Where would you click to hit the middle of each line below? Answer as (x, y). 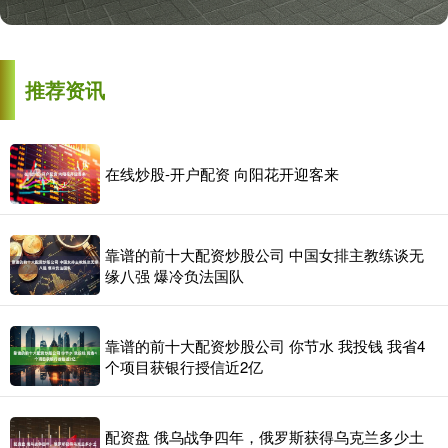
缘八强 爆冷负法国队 (174, 275)
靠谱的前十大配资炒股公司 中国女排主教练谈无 (264, 254)
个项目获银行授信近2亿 (184, 366)
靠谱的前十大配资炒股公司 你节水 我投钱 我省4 (265, 345)
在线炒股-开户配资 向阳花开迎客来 (222, 174)
